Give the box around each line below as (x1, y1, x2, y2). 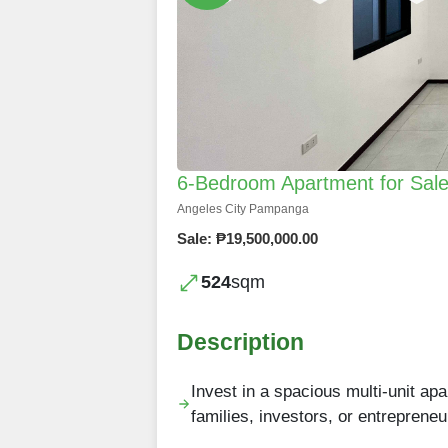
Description (177, 329, 304, 356)
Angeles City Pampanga (177, 202, 309, 217)
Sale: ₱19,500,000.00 (177, 230, 318, 248)
